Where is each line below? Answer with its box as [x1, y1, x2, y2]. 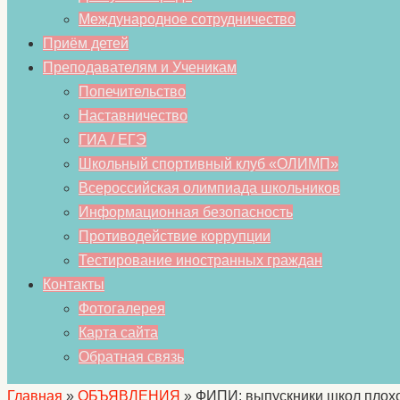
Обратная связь [79, 349, 184, 364]
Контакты [43, 277, 104, 292]
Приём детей [43, 36, 129, 51]
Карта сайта [79, 325, 158, 340]
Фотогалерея [79, 301, 165, 316]
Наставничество [79, 108, 187, 123]
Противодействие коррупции [79, 229, 271, 244]
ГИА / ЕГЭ [79, 132, 146, 147]
